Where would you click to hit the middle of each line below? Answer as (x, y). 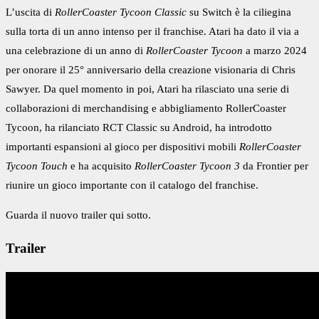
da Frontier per (274, 166)
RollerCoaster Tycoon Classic (121, 12)
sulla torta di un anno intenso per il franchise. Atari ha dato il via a (152, 32)
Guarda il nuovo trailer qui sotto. (78, 215)
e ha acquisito (101, 166)
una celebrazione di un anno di (76, 51)
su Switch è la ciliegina (239, 12)
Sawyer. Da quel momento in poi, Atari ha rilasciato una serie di (147, 89)
